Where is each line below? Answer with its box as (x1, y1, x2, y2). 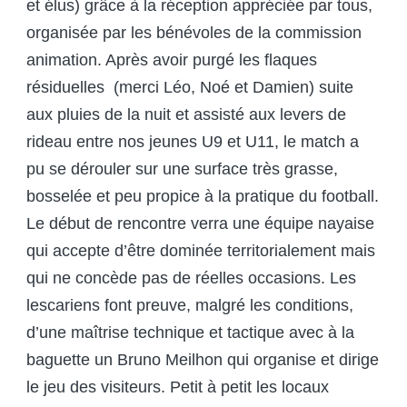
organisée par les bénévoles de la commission (26, 24, 362, 43)
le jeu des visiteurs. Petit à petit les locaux (26, 378, 329, 397)
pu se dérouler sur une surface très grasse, (26, 160, 338, 179)
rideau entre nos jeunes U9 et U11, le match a (26, 133, 359, 152)
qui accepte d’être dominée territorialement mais (26, 242, 375, 261)
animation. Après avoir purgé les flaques (26, 51, 317, 70)
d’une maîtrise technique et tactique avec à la (26, 323, 354, 342)
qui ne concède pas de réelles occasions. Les (26, 269, 356, 288)
